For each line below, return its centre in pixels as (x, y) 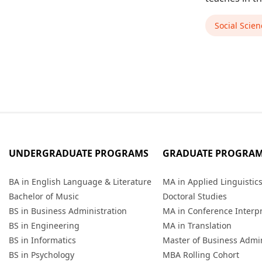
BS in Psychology (42, 255)
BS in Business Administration (68, 211)
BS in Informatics (42, 240)
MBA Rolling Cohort (201, 255)
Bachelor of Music (44, 196)
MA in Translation (197, 225)
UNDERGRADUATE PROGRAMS (79, 153)
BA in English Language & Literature (80, 182)
